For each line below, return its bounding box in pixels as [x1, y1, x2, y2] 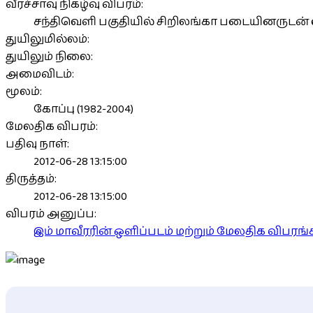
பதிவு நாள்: [6, 135, 69, 153]
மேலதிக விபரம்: [6, 117, 98, 136]
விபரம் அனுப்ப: [6, 205, 96, 223]
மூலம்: [6, 82, 42, 101]
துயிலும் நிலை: [6, 48, 93, 66]
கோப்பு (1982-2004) [34, 100, 133, 118]
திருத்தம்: [6, 170, 57, 188]
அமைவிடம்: [6, 65, 74, 83]
